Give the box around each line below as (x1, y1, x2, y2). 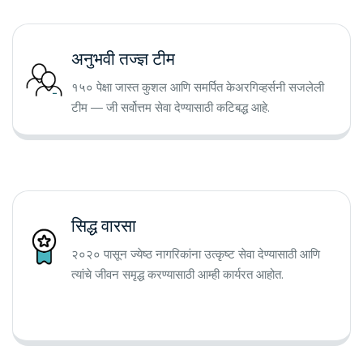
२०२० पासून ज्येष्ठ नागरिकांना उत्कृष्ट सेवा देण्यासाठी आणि (71, 246, 320, 263)
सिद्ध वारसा (71, 216, 136, 237)
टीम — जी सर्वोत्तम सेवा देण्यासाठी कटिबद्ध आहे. (71, 100, 270, 117)
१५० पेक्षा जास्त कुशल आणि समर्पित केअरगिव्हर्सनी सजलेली (71, 79, 324, 96)
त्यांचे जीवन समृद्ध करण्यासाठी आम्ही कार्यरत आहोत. (71, 267, 284, 284)
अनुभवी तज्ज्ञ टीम (71, 49, 175, 70)
